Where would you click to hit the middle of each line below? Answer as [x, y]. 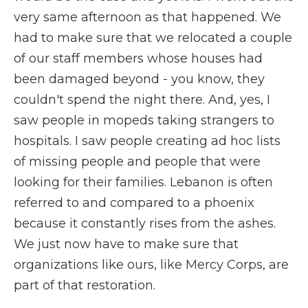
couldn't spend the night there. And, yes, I [142, 100]
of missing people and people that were [137, 162]
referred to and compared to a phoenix [134, 203]
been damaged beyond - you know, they [139, 79]
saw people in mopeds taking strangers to [144, 120]
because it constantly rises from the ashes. [145, 223]
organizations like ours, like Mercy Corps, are [151, 265]
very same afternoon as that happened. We [147, 17]
